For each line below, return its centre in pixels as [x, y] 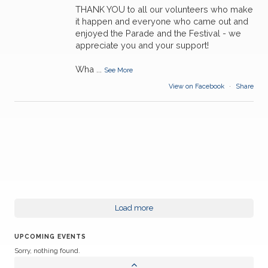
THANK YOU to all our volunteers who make [164, 9]
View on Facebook [197, 86]
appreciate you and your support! [142, 45]
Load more [134, 208]
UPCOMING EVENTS [50, 236]
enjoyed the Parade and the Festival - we [158, 33]
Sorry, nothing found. [47, 250]
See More [118, 70]
